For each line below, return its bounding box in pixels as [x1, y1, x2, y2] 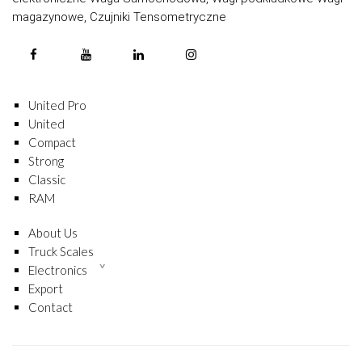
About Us [28, 225, 78, 240]
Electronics [28, 262, 87, 277]
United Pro [28, 97, 86, 112]
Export [28, 280, 63, 296]
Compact [28, 134, 76, 149]
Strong [28, 153, 64, 168]
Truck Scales [28, 243, 96, 259]
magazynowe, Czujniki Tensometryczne [12, 9, 226, 24]
